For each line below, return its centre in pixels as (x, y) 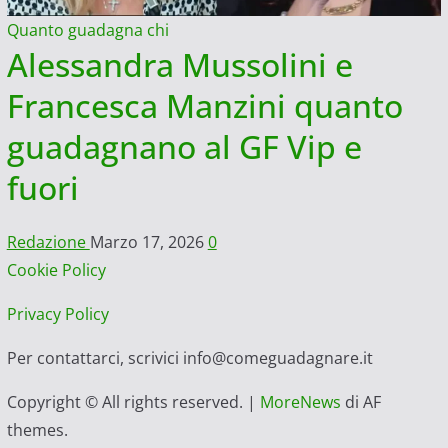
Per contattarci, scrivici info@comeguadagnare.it (189, 358)
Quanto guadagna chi (87, 30)
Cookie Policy (56, 270)
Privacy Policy (57, 314)
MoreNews (300, 402)
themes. (37, 430)
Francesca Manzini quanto (204, 106)
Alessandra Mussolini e (179, 65)
